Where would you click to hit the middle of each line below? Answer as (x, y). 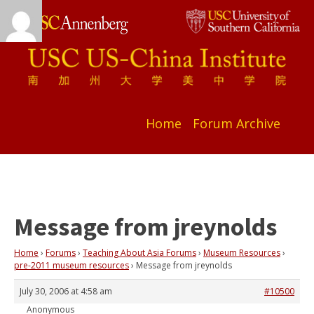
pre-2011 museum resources (71, 266)
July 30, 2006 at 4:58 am (66, 292)
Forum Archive (237, 124)
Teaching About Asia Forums (139, 253)
